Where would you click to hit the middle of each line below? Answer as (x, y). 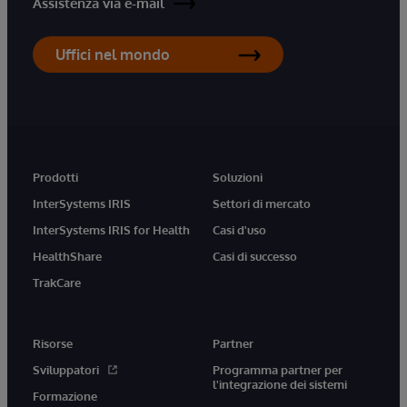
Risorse (53, 344)
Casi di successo (255, 257)
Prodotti (55, 178)
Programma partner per (278, 370)
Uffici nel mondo (113, 55)
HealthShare (67, 257)
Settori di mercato (262, 204)
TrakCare (57, 283)
